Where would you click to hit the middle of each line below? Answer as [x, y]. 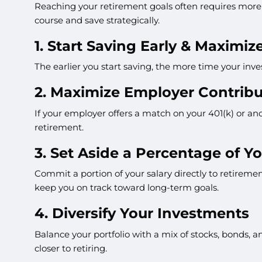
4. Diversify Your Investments [142, 213]
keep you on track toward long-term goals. [127, 188]
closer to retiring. [71, 248]
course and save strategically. [97, 20]
